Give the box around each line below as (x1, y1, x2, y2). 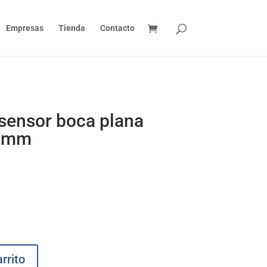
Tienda (58, 23, 85, 33)
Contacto (100, 23, 135, 33)
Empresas (5, 23, 44, 33)
